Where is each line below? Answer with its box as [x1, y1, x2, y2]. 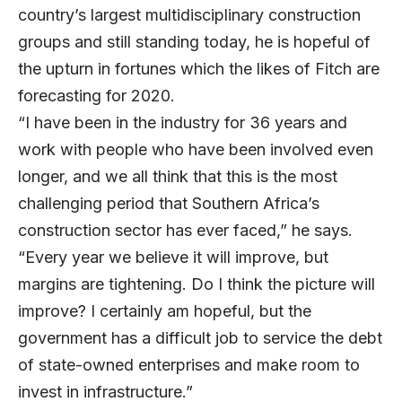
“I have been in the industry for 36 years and [18, 112, 347, 132]
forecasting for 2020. [18, 85, 188, 105]
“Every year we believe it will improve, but [18, 247, 328, 267]
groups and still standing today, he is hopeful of [18, 31, 371, 51]
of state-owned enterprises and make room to [18, 354, 360, 374]
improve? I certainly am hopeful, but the [18, 301, 311, 320]
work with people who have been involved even [18, 139, 373, 159]
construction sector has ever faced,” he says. [18, 220, 371, 240]
